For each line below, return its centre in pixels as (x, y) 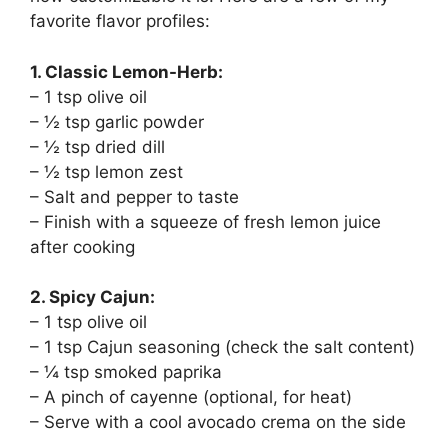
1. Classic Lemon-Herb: (126, 71)
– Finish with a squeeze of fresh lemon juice (205, 221)
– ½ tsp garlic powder (117, 121)
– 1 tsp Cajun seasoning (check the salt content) (222, 347)
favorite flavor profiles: (120, 21)
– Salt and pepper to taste (134, 196)
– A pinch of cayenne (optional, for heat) (191, 397)
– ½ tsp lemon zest (106, 171)
